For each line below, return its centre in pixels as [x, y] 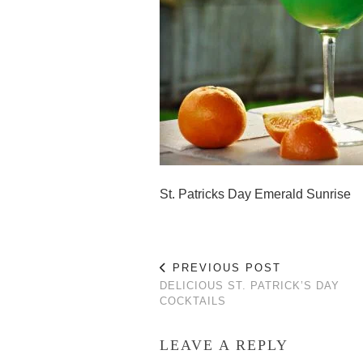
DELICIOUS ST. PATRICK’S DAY [250, 285]
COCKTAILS [193, 301]
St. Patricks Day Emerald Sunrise [255, 194]
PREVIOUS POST [224, 267]
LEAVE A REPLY [224, 345]
